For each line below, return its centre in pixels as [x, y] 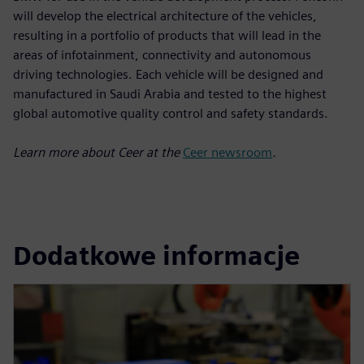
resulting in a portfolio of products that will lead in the [167, 35]
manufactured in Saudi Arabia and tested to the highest [170, 93]
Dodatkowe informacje [156, 256]
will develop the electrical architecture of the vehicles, [165, 15]
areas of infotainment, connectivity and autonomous [162, 54]
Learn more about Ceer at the [98, 152]
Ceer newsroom [227, 152]
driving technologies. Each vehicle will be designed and [168, 74]
